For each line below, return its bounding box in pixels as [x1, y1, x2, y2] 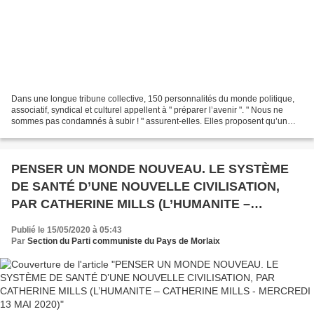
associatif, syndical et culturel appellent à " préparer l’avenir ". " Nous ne [11, 105, 283, 116]
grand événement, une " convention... [11, 128, 153, 138]
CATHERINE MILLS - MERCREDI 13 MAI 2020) [137, 214, 284, 229]
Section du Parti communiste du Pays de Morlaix [27, 236, 220, 247]
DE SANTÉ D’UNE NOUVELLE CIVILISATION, [11, 179, 280, 194]
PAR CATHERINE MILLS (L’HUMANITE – [11, 197, 250, 212]
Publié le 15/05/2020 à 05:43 [11, 225, 122, 235]
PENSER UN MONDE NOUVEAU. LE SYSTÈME [11, 162, 289, 177]
